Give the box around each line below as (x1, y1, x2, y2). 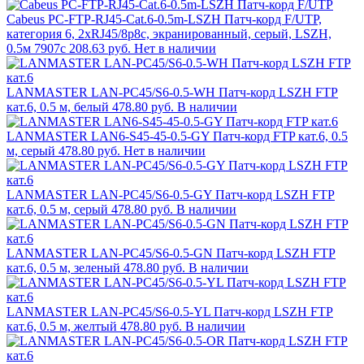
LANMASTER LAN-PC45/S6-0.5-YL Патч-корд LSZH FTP (6, 305, 333, 319)
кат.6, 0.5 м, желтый (6, 319, 117, 334)
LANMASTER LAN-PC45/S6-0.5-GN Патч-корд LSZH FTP (6, 246, 336, 261)
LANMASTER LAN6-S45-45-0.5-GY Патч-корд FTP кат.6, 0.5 (6, 129, 348, 144)
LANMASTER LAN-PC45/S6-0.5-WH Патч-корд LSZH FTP (6, 85, 338, 100)
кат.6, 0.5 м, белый (6, 100, 109, 115)
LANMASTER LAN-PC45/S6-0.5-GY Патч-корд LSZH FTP (6, 188, 335, 202)
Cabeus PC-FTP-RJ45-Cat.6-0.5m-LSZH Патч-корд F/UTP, (6, 12, 322, 27)
